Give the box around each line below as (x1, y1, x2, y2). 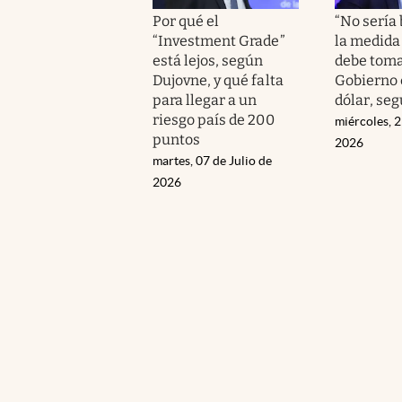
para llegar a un (153, 91, 258, 109)
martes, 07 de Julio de (153, 153, 272, 168)
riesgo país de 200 (153, 110, 275, 128)
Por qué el (153, 12, 220, 30)
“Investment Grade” (153, 31, 285, 49)
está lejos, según (153, 51, 264, 69)
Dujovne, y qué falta (153, 71, 284, 89)
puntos (153, 130, 201, 148)
